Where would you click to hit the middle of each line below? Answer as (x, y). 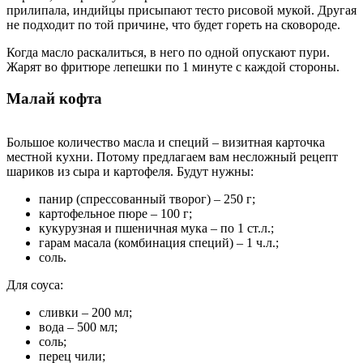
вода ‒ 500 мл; (78, 327)
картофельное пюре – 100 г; (115, 214)
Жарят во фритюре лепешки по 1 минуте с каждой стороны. (173, 67)
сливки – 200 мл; (85, 313)
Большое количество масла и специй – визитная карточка (166, 143)
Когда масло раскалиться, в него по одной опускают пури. (168, 52)
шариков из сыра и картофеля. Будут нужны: (130, 172)
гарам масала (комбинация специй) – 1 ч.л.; (159, 243)
